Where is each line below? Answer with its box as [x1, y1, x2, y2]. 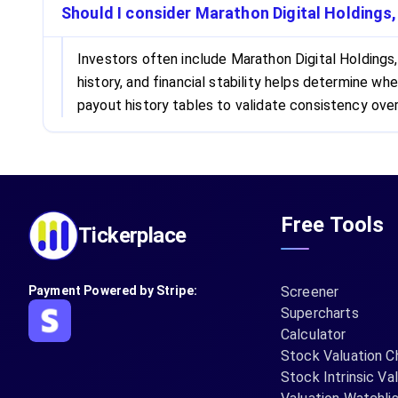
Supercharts [281, 305, 359, 322]
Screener [281, 283, 339, 300]
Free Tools [281, 212, 385, 237]
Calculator [281, 326, 346, 343]
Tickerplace [78, 223, 187, 248]
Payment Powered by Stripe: [28, 283, 197, 298]
